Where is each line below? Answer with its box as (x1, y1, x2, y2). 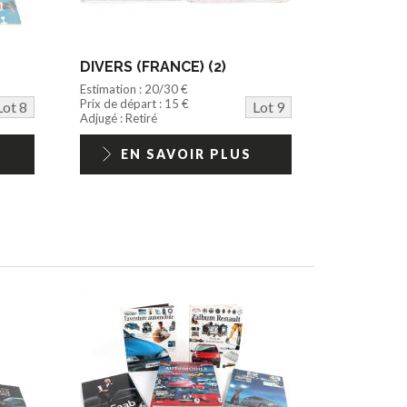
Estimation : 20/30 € (80, 81, 189, 96)
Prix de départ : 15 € (80, 95, 190, 111)
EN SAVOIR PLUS (120, 145, 252, 162)
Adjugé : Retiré (80, 110, 158, 125)
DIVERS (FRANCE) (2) (80, 57, 227, 75)
